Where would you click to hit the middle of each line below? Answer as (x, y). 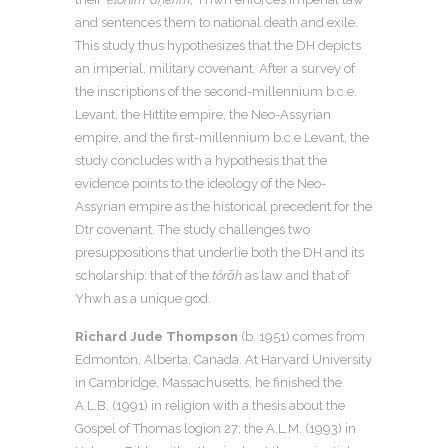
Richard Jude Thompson (156, 336)
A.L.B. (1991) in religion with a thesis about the (210, 405)
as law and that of (295, 275)
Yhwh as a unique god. (143, 298)
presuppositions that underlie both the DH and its (219, 252)
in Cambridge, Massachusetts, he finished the (208, 382)
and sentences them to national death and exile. (216, 22)
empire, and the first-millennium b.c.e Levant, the (222, 137)
